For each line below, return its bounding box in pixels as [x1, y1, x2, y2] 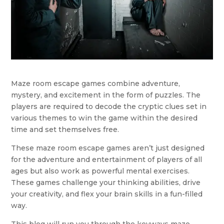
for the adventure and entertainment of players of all [11, 155, 202, 164]
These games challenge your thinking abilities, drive [11, 178, 201, 187]
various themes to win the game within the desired [11, 113, 198, 123]
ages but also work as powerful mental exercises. [11, 166, 190, 176]
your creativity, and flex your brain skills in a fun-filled [11, 189, 203, 199]
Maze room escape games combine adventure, [11, 79, 180, 88]
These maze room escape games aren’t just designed [11, 143, 205, 153]
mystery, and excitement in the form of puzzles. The [11, 90, 201, 100]
